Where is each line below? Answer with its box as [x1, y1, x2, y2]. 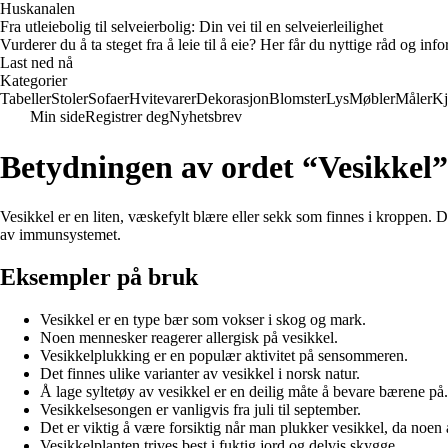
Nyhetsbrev [169, 108, 242, 125]
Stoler [51, 90, 88, 107]
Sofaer [88, 90, 129, 107]
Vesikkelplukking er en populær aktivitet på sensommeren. [40, 346, 408, 364]
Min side [30, 108, 85, 125]
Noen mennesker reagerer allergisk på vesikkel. [40, 328, 338, 346]
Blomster [269, 90, 326, 107]
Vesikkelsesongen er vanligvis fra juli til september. [40, 400, 361, 418]
